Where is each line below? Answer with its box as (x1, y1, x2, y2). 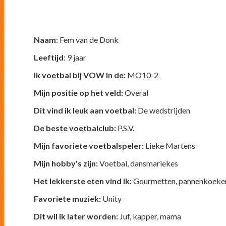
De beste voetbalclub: (34, 123, 117, 133)
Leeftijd (34, 52, 64, 62)
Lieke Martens (144, 140, 196, 150)
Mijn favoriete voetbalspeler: (34, 140, 144, 150)
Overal (125, 87, 149, 97)
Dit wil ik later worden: (34, 211, 119, 221)
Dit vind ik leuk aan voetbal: (34, 105, 137, 115)
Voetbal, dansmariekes (98, 158, 179, 168)
